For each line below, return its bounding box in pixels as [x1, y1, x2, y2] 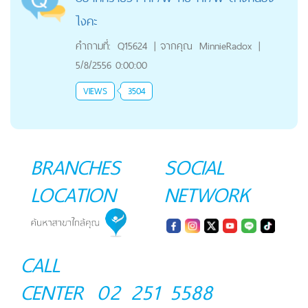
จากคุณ [159, 36, 192, 54]
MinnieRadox [199, 36, 252, 54]
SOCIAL [164, 149, 224, 184]
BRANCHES [31, 149, 120, 184]
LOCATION [31, 177, 115, 212]
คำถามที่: [75, 36, 111, 54]
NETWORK [164, 177, 250, 212]
